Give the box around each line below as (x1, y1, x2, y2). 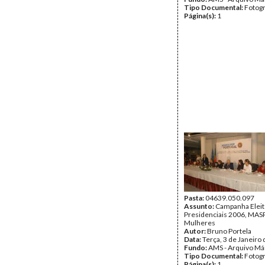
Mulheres (184, 218, 215, 227)
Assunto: (184, 202, 215, 211)
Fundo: (184, 243, 208, 252)
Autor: (184, 227, 207, 235)
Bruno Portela (207, 227, 251, 235)
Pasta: (184, 193, 205, 202)
